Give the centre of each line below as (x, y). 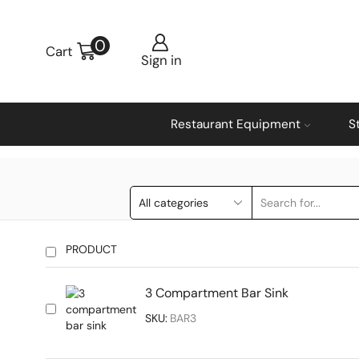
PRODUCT (91, 250)
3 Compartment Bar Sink (217, 293)
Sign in (162, 60)
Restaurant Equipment (235, 125)
